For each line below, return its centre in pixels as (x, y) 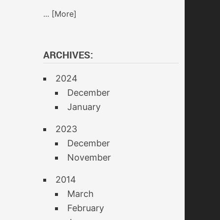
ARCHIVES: (68, 55)
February (86, 208)
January (84, 107)
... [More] (60, 14)
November (89, 157)
